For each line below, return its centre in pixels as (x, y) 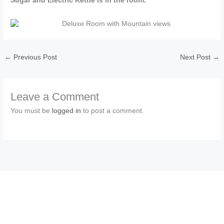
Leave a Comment (55, 97)
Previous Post (34, 57)
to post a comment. (113, 111)
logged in (67, 111)
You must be (31, 111)
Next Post (196, 57)
